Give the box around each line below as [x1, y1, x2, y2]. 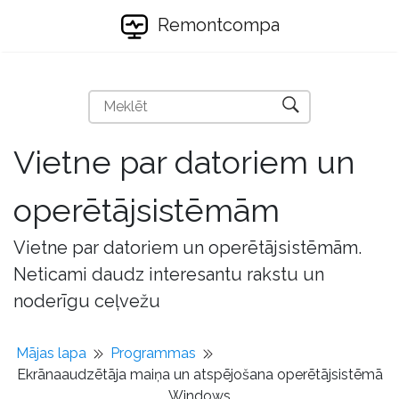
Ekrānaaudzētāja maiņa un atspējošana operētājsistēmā [16, 366, 383, 383]
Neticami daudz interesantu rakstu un [13, 264, 324, 285]
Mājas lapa [16, 345, 86, 362]
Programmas [110, 345, 196, 362]
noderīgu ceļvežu [13, 290, 160, 312]
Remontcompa [152, 14, 280, 36]
